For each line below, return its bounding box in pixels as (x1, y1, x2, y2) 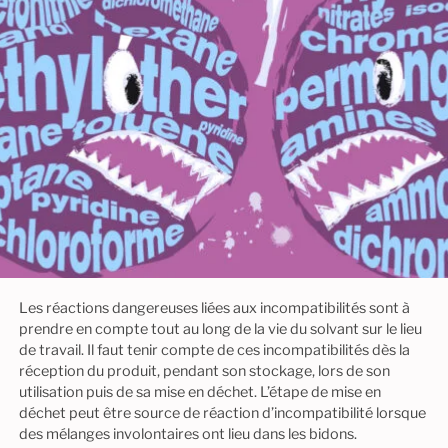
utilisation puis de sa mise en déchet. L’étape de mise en (18, 382, 381, 401)
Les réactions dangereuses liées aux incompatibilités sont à (18, 298, 410, 317)
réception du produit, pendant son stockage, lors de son (18, 361, 390, 380)
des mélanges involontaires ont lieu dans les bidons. (18, 424, 357, 443)
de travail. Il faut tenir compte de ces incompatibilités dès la (18, 340, 410, 359)
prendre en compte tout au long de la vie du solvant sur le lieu (18, 319, 422, 338)
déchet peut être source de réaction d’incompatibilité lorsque (18, 403, 426, 422)
